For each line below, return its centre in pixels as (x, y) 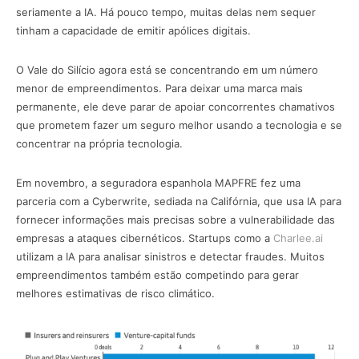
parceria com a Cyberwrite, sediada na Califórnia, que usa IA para (179, 202)
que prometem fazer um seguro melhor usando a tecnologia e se (179, 125)
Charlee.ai (298, 238)
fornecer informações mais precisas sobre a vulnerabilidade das (175, 220)
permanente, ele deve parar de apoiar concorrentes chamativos (175, 107)
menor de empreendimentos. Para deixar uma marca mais (159, 89)
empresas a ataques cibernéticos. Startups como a (145, 238)
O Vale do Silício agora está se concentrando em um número (167, 70)
